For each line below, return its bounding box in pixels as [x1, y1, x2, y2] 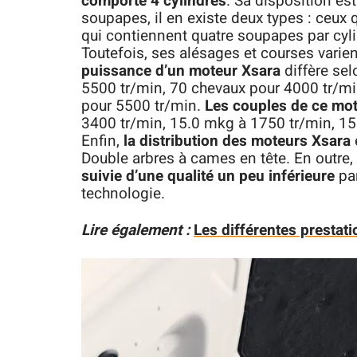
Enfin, [81, 130, 124, 152]
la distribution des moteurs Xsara [124, 130, 351, 152]
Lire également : [81, 219, 190, 241]
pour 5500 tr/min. [81, 95, 205, 117]
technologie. [81, 182, 165, 205]
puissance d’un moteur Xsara [81, 60, 284, 82]
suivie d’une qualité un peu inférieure [81, 165, 339, 187]
